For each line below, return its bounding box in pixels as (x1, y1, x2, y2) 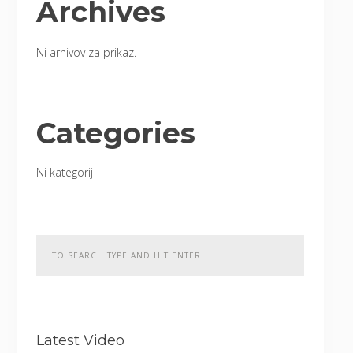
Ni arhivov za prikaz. (36, 45, 136, 60)
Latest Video (36, 332, 124, 349)
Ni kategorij (36, 165, 93, 180)
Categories (36, 116, 195, 150)
